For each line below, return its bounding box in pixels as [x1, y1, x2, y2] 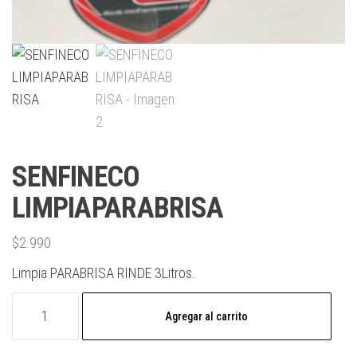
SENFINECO [12, 159, 140, 194]
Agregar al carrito [165, 309, 249, 323]
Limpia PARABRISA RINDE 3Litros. [12, 264, 195, 281]
